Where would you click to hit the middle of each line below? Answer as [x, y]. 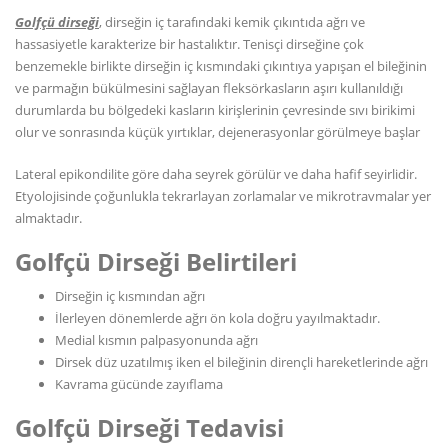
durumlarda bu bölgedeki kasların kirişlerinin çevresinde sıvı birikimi [215, 110]
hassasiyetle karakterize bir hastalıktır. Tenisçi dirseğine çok [189, 44]
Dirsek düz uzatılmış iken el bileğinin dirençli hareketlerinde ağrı [241, 362]
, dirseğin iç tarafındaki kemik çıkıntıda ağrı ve [232, 22]
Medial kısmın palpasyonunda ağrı [156, 340]
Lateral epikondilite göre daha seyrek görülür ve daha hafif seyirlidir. [216, 174]
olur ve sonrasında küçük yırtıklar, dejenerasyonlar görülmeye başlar [217, 132]
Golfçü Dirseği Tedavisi [149, 427]
